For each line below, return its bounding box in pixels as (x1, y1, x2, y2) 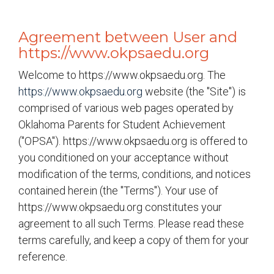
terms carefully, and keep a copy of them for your (18, 234, 249, 246)
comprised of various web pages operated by (18, 102, 234, 114)
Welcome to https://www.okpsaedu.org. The (18, 68, 226, 81)
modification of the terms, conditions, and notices (18, 168, 251, 180)
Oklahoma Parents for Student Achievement (18, 118, 226, 131)
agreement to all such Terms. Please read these (18, 217, 244, 230)
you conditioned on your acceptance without (18, 151, 229, 164)
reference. (18, 250, 67, 263)
